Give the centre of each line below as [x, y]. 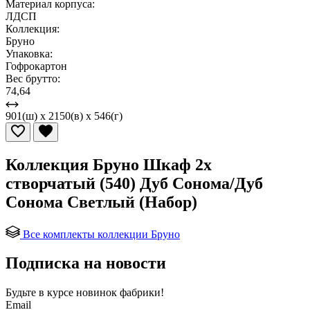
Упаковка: [29, 53]
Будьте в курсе [41, 293]
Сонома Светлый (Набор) [101, 202]
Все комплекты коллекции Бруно [101, 234]
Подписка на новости [86, 263]
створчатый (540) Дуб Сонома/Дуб [134, 183]
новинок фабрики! [120, 293]
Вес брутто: [33, 78]
